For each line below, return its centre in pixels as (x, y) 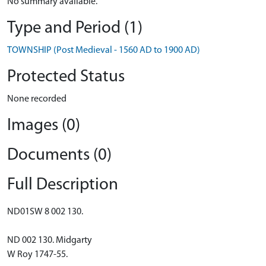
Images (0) (44, 126)
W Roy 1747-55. (37, 255)
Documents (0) (59, 155)
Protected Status (66, 77)
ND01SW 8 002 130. (45, 212)
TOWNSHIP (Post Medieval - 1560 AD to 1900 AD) (104, 50)
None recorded (37, 99)
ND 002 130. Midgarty (50, 240)
